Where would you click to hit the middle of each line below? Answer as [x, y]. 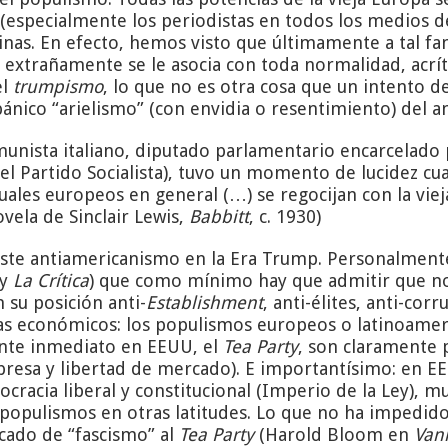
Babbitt [219, 216]
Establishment [205, 302]
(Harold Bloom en [334, 434]
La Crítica [51, 280]
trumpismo [58, 86]
